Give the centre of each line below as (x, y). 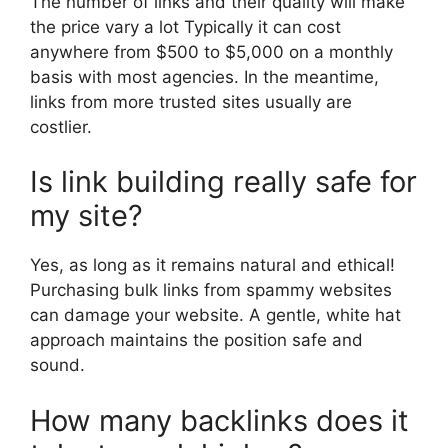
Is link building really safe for (223, 182)
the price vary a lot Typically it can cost (185, 26)
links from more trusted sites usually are (191, 101)
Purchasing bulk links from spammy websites (211, 290)
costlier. (61, 126)
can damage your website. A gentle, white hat (215, 315)
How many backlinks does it (219, 420)
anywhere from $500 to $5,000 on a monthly (211, 51)
